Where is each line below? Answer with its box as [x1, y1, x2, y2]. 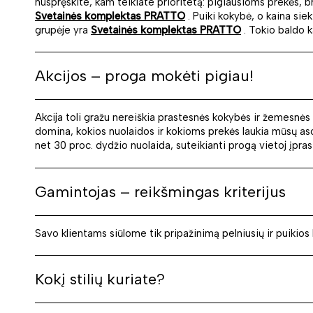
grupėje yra [35, 23, 91, 36]
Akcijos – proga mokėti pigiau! [35, 66, 254, 86]
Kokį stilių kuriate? [35, 270, 165, 289]
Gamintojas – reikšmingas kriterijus [35, 182, 286, 201]
